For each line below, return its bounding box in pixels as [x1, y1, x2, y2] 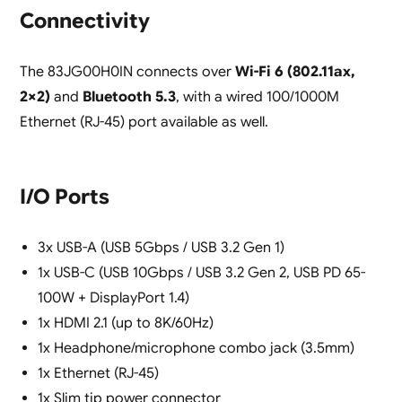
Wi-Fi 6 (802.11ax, [234, 63, 355, 82]
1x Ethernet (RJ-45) [37, 364, 159, 383]
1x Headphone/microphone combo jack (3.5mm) [37, 339, 354, 358]
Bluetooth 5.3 [82, 88, 176, 107]
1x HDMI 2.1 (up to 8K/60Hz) [37, 314, 214, 333]
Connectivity [19, 8, 150, 35]
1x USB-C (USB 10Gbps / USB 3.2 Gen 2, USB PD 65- [37, 264, 365, 283]
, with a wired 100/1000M [175, 88, 339, 107]
